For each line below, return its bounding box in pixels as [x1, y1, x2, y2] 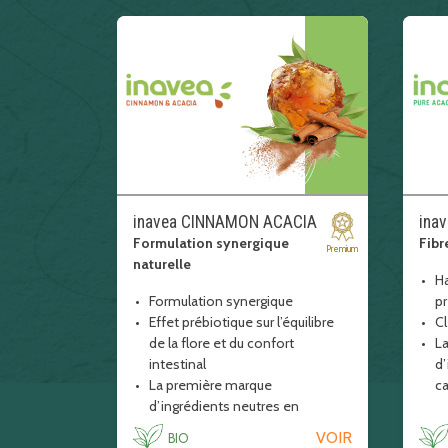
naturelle [133, 255, 191, 273]
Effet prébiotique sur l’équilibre [149, 313, 334, 331]
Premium [326, 243, 359, 254]
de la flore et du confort [149, 334, 294, 352]
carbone [149, 418, 200, 436]
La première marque [149, 376, 272, 394]
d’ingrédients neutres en [149, 397, 299, 415]
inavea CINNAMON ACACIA [133, 212, 317, 232]
